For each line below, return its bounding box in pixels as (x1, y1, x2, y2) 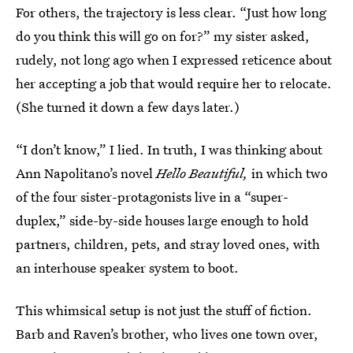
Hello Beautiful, (156, 164, 248, 183)
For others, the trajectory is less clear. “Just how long (16, 3, 326, 22)
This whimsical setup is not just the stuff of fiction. (16, 301, 312, 320)
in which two (248, 164, 328, 183)
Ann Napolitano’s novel (16, 164, 156, 183)
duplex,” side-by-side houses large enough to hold (16, 211, 309, 230)
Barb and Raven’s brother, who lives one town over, (16, 325, 318, 344)
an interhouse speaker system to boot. (16, 258, 239, 277)
